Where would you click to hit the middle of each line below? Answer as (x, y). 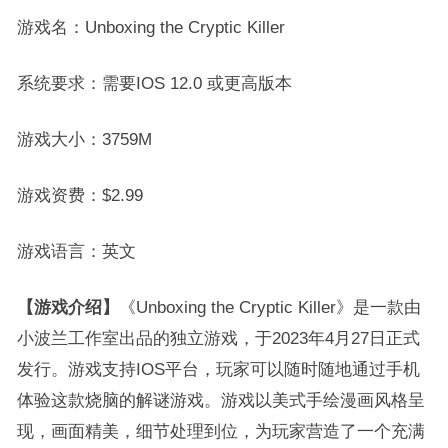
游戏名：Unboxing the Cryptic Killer (150, 27)
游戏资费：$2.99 (79, 195)
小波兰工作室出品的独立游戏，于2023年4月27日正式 (218, 338)
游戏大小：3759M (84, 139)
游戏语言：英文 (76, 251)
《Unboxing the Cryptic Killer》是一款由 (269, 307)
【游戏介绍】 (67, 307)
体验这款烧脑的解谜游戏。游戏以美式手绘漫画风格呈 (220, 400)
